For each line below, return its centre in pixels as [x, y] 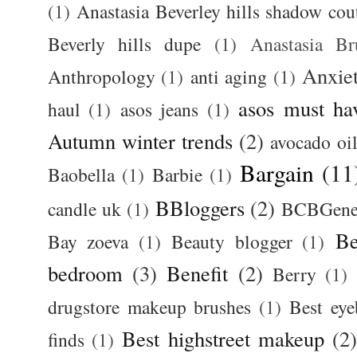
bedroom [85, 273]
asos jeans [159, 110]
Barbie [178, 175]
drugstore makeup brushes [150, 307]
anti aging [229, 77]
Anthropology [102, 77]
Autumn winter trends [141, 141]
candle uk [84, 209]
